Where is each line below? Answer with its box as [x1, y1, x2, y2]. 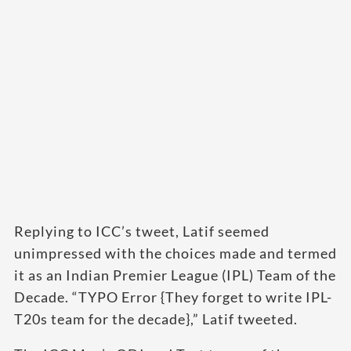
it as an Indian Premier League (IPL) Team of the [14, 266, 336, 284]
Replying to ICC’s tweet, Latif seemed [14, 223, 270, 241]
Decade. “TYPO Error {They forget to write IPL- [14, 288, 332, 306]
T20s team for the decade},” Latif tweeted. [14, 310, 298, 328]
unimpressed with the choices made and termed [14, 244, 337, 262]
